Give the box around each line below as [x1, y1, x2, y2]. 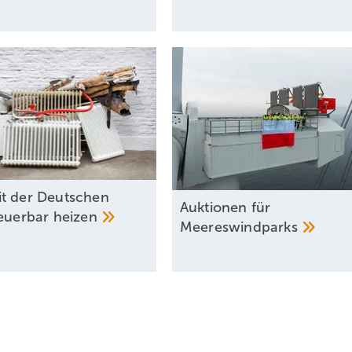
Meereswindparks [179, 219, 302, 236]
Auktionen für [179, 200, 271, 216]
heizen [53, 209, 102, 225]
